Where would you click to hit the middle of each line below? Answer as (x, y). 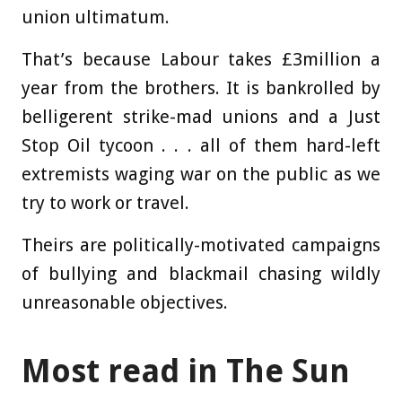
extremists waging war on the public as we (201, 174)
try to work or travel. (105, 202)
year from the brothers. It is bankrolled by (201, 87)
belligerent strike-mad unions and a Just (201, 116)
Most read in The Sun (186, 371)
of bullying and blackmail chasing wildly (201, 273)
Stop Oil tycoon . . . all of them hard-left (201, 145)
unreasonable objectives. (125, 302)
